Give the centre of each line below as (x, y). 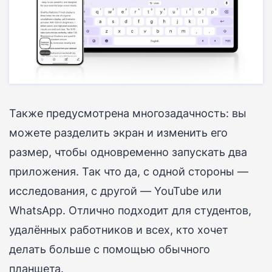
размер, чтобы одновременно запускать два (128, 152)
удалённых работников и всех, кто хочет (119, 230)
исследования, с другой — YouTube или (115, 191)
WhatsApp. (37, 210)
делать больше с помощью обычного (110, 249)
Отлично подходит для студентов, (160, 210)
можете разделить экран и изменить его (118, 133)
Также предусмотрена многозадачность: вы (128, 113)
